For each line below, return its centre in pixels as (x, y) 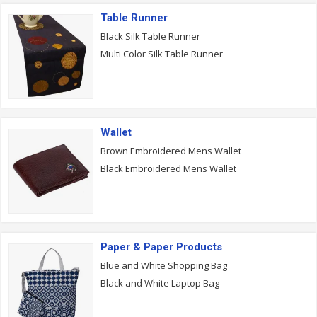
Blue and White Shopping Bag (164, 265)
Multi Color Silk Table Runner (162, 54)
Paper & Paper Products (161, 247)
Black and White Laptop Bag (160, 283)
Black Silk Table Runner (150, 36)
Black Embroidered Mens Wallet (168, 168)
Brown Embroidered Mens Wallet (171, 151)
